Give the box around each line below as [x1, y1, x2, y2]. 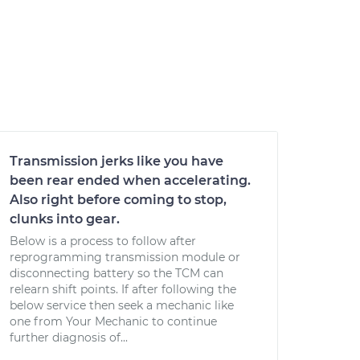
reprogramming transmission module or [10, 250, 240, 264]
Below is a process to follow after [10, 234, 196, 248]
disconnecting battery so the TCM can [10, 266, 223, 280]
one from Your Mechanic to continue [10, 314, 217, 329]
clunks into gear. [10, 211, 120, 227]
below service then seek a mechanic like [10, 298, 234, 313]
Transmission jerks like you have [10, 153, 223, 169]
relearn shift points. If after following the [10, 282, 236, 297]
